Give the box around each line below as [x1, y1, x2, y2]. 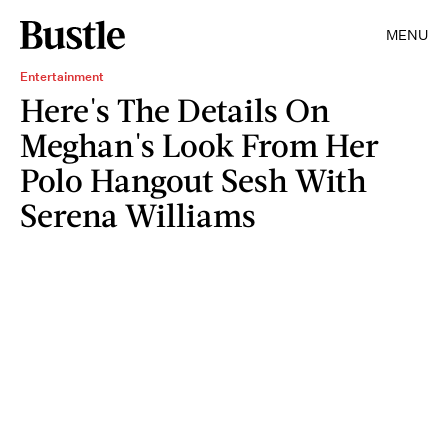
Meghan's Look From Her [20, 125, 379, 164]
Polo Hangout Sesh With [20, 160, 367, 199]
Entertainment [20, 68, 104, 85]
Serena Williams [20, 195, 256, 234]
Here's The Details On [20, 90, 330, 129]
